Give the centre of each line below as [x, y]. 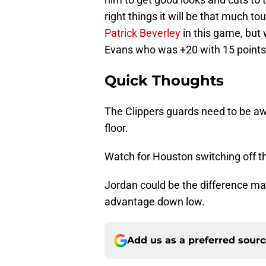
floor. [116, 128]
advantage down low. [155, 202]
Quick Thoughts [164, 81]
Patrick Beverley [142, 33]
